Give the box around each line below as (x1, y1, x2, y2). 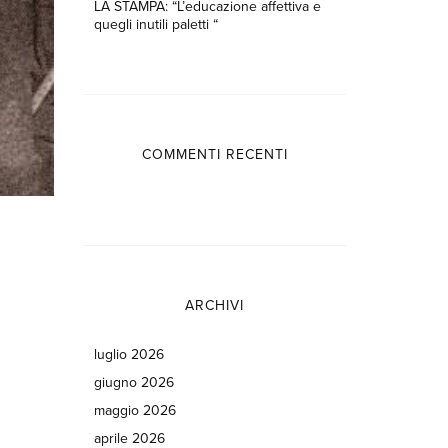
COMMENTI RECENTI (141, 146, 288, 163)
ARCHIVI (185, 297, 245, 314)
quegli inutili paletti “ (93, 16, 218, 33)
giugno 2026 (93, 374, 174, 391)
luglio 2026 (93, 346, 164, 363)
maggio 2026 (93, 402, 176, 419)
